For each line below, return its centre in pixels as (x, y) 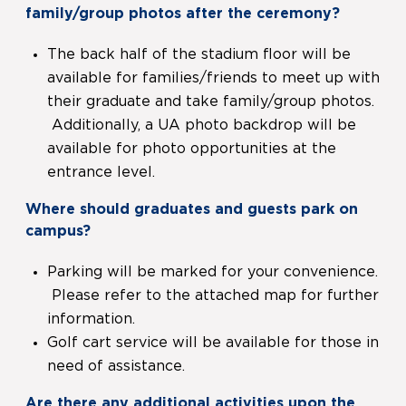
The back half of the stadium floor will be (199, 55)
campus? (58, 232)
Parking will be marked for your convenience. (213, 272)
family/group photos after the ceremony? (183, 14)
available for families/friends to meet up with (213, 78)
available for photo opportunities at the (192, 149)
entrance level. (101, 173)
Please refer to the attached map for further (213, 296)
